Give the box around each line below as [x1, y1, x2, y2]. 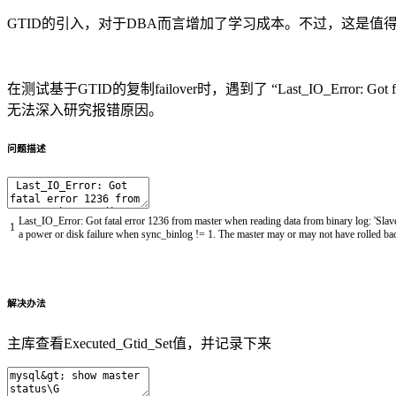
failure [87, 227, 116, 240]
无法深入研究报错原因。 [7, 102, 163, 118]
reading [250, 214, 284, 227]
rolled [357, 227, 384, 240]
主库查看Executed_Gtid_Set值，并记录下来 [7, 335, 271, 351]
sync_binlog [141, 227, 193, 240]
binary [326, 214, 355, 227]
